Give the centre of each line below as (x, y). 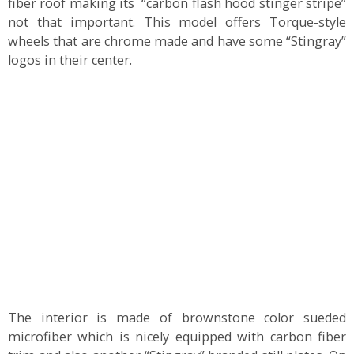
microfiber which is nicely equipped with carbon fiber (177, 337)
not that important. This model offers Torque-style (177, 23)
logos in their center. (70, 60)
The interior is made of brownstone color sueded (177, 318)
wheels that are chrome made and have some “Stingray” (177, 41)
